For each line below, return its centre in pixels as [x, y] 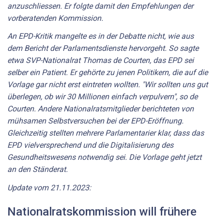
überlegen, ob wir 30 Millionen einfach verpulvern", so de [102, 97]
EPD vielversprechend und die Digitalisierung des [90, 145]
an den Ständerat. [38, 170]
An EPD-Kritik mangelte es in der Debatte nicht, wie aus [101, 36]
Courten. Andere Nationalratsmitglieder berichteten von [101, 109]
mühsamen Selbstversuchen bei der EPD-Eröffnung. [95, 121]
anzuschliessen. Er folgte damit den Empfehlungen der [100, 6]
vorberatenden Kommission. [55, 18]
